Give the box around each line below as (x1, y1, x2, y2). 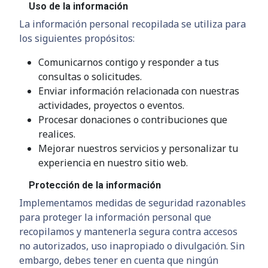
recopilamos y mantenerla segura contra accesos (19, 225, 237, 238)
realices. (38, 127, 75, 141)
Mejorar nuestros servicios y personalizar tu (38, 142, 238, 155)
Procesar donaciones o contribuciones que (38, 113, 227, 126)
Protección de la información (19, 179, 161, 191)
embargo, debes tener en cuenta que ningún (19, 254, 218, 267)
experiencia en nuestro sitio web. (38, 156, 188, 169)
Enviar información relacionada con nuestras (38, 84, 239, 98)
